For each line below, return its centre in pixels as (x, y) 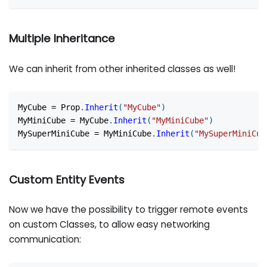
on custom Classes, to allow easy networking (110, 225)
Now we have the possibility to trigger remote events (129, 210)
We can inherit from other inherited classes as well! (122, 69)
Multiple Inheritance (62, 39)
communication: (45, 240)
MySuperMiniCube (56, 134)
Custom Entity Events (67, 179)
